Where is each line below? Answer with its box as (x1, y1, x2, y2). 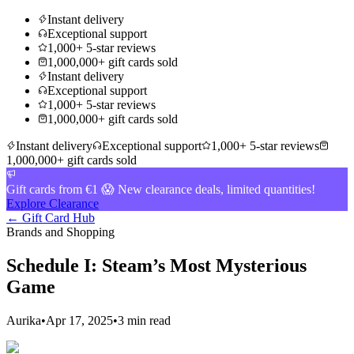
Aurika (6, 313, 41, 327)
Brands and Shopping (6, 225, 115, 239)
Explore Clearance (6, 197, 99, 210)
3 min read (118, 313, 171, 327)
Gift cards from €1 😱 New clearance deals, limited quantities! (6, 183, 315, 196)
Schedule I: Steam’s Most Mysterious (6, 254, 307, 276)
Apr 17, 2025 (46, 313, 113, 327)
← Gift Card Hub (6, 211, 95, 224)
